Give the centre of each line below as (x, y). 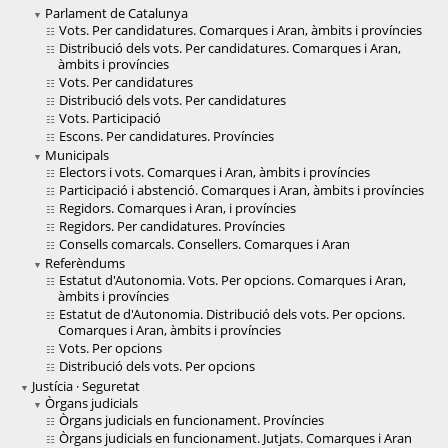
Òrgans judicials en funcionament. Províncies (191, 420)
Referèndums (85, 263)
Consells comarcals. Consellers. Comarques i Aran (204, 244)
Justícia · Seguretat (86, 386)
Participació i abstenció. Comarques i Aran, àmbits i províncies (241, 190)
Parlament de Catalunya (116, 13)
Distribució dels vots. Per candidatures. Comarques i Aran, (230, 48)
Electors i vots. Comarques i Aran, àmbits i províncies (214, 172)
